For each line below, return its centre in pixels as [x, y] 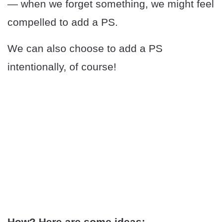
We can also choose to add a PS [85, 49]
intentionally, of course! [62, 67]
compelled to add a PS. [63, 22]
